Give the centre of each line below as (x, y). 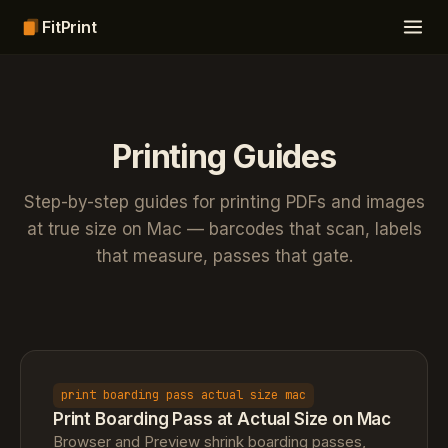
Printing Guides (224, 156)
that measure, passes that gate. (224, 256)
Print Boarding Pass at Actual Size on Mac (222, 419)
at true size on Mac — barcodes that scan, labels (224, 229)
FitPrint (69, 26)
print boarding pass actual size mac (183, 395)
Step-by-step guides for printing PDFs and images (224, 202)
